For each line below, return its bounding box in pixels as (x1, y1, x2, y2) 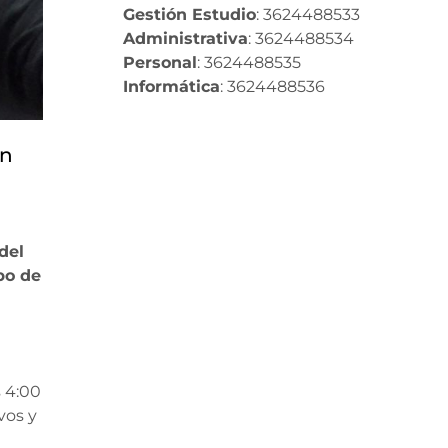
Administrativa (122, 28, 248, 48)
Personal (122, 52, 197, 72)
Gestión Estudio (122, 4, 256, 24)
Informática (122, 76, 220, 96)
